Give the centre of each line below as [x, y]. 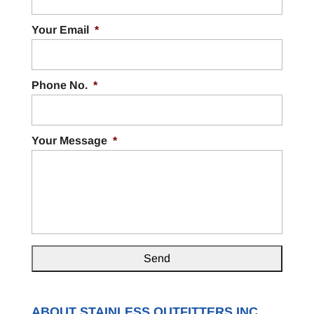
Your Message [69, 140]
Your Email [60, 29]
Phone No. [59, 85]
